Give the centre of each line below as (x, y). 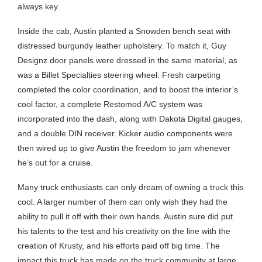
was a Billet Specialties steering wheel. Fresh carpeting (119, 75)
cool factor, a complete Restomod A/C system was (110, 104)
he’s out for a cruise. (56, 162)
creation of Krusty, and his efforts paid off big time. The (119, 245)
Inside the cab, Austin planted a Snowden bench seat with (124, 31)
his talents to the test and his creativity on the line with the (124, 231)
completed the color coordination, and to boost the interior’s (128, 89)
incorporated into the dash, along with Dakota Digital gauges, (130, 118)
